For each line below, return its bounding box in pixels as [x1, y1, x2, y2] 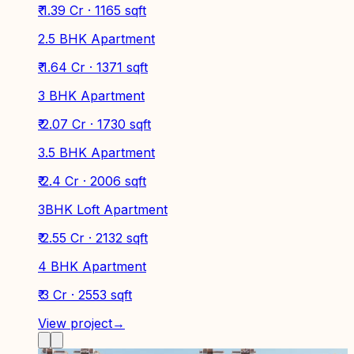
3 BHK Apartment [38, 87, 145, 104]
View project [38, 314, 112, 331]
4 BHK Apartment [38, 258, 146, 274]
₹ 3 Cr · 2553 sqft [38, 286, 132, 303]
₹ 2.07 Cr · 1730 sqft [38, 115, 151, 132]
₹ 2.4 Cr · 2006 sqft [38, 172, 146, 189]
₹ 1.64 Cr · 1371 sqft [38, 58, 148, 75]
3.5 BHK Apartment [38, 144, 155, 160]
